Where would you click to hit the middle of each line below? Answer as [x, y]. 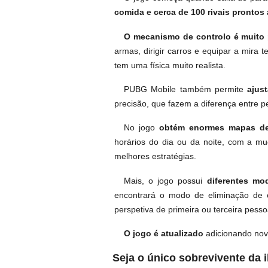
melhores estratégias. [156, 156]
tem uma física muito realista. [170, 65]
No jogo [141, 128]
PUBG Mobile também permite [185, 89]
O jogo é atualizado [165, 234]
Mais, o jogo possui [165, 180]
